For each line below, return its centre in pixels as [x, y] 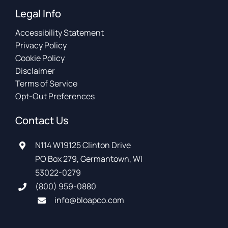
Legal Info [38, 14]
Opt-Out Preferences [55, 96]
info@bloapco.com [90, 200]
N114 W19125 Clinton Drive [83, 145]
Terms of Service [47, 84]
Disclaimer [35, 71]
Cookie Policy [40, 58]
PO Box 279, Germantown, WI [89, 159]
